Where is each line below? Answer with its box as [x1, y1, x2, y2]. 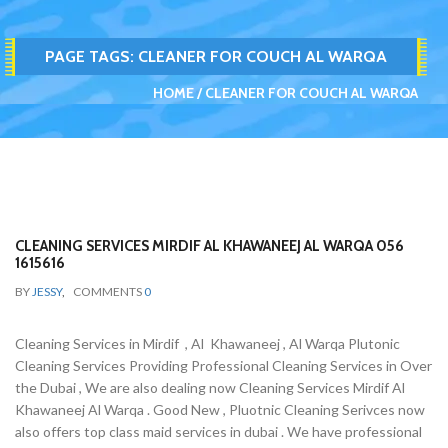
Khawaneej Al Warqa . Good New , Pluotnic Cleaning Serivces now [15, 401, 425, 418]
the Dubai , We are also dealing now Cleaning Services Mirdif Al [15, 379, 405, 396]
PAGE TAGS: [45, 47, 138, 66]
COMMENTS [73, 284, 144, 299]
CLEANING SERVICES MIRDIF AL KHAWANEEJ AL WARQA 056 [15, 237, 404, 255]
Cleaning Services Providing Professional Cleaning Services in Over [15, 357, 432, 374]
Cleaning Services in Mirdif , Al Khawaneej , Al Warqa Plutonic [15, 335, 400, 352]
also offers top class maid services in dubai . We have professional [15, 423, 422, 440]
